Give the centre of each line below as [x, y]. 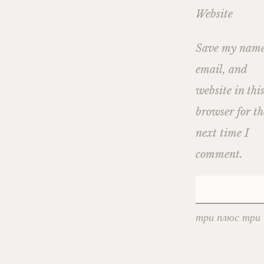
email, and [221, 70]
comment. [219, 155]
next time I [222, 133]
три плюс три [228, 217]
